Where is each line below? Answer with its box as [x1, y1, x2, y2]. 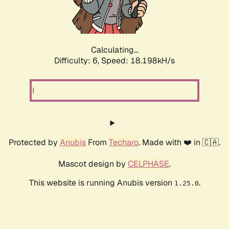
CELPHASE [128, 158, 169, 170]
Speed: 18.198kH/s [101, 55, 175, 66]
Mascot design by [58, 158, 128, 170]
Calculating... [90, 44, 139, 56]
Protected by [9, 137, 60, 148]
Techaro [109, 137, 139, 148]
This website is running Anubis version [29, 177, 174, 189]
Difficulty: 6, [54, 55, 101, 66]
